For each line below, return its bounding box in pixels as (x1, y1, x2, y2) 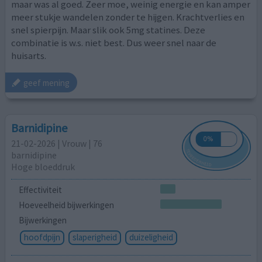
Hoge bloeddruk (11, 160, 75, 173)
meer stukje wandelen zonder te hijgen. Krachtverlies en (11, 10, 245, 23)
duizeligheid (129, 231, 173, 243)
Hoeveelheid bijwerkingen (18, 199, 114, 211)
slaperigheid (72, 231, 117, 243)
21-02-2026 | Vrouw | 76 (11, 137, 103, 149)
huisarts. (11, 49, 47, 62)
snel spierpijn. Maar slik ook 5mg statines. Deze (11, 23, 206, 36)
